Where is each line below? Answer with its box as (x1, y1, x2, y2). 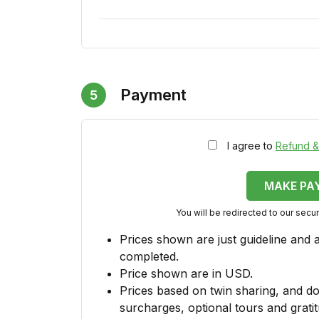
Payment (120, 85, 187, 105)
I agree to (227, 140, 276, 152)
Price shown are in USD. (119, 266, 253, 281)
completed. (119, 249, 179, 264)
